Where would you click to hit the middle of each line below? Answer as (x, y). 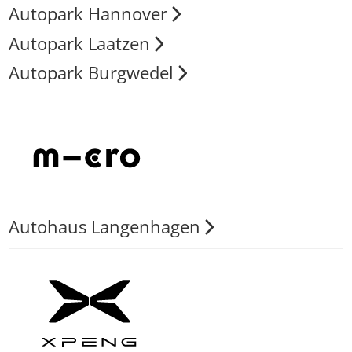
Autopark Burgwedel (91, 72)
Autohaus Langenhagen (104, 227)
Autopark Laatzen (79, 43)
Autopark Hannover (88, 14)
